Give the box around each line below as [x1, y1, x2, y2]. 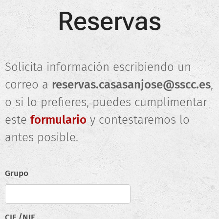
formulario [30, 113, 87, 127]
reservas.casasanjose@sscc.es [52, 78, 211, 91]
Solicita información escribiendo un [5, 60, 191, 74]
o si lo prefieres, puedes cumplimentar [5, 95, 207, 109]
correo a [5, 78, 52, 91]
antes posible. [5, 131, 78, 144]
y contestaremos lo [87, 113, 190, 127]
